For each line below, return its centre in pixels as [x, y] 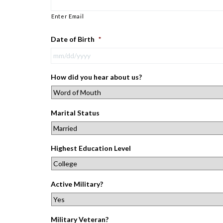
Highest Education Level [91, 148]
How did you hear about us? [96, 77]
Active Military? [77, 184]
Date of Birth [73, 39]
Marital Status [75, 112]
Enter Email [68, 16]
